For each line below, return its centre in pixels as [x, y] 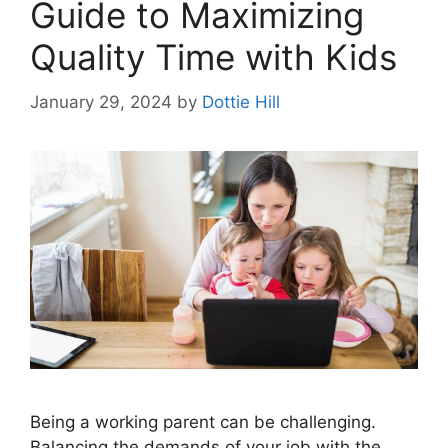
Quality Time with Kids [213, 57]
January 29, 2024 [101, 101]
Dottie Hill [241, 101]
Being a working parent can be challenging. [203, 422]
